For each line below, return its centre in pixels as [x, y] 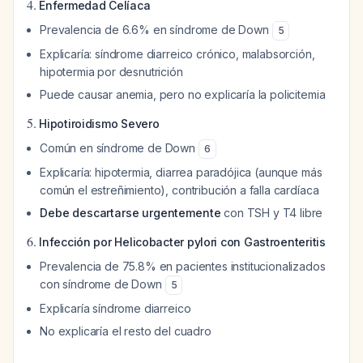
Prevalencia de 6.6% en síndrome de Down [156, 30]
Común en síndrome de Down [119, 148]
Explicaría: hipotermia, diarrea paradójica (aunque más [181, 172]
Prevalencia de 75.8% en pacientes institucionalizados [183, 266]
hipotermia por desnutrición [111, 72]
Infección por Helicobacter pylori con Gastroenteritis [182, 242]
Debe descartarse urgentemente [130, 213]
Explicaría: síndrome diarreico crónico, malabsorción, [177, 54]
